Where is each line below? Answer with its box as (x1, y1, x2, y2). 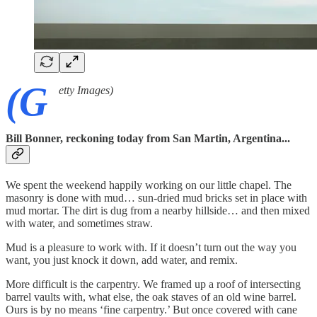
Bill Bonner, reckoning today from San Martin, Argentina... (6, 132, 290, 145)
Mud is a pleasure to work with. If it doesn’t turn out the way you (6, 241, 296, 254)
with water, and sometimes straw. (6, 217, 153, 230)
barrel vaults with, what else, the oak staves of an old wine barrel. (6, 291, 296, 304)
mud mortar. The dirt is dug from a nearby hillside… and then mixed (6, 204, 310, 217)
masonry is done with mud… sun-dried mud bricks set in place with (6, 192, 307, 204)
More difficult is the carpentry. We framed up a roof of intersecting (6, 278, 301, 291)
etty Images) (59, 83, 113, 96)
